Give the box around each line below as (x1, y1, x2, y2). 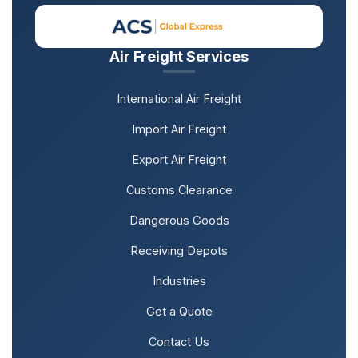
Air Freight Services (109, 47, 249, 65)
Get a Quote (145, 304, 213, 318)
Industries (152, 273, 206, 288)
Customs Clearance (125, 182, 233, 197)
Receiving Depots (130, 243, 228, 257)
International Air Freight (117, 91, 241, 105)
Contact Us (149, 334, 209, 348)
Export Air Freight (132, 152, 226, 166)
